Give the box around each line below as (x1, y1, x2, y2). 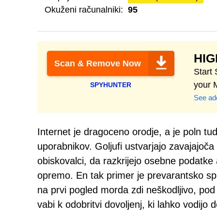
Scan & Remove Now (54, 59, 141, 68)
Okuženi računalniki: (45, 5, 123, 15)
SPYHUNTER (90, 81, 131, 89)
